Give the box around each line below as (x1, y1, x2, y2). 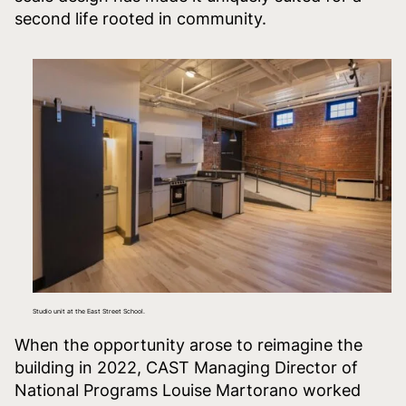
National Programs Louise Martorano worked (14, 380, 361, 400)
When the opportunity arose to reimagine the (14, 334, 362, 354)
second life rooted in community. (14, 8, 266, 28)
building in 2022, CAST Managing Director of (14, 357, 358, 377)
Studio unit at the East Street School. (33, 306, 145, 315)
